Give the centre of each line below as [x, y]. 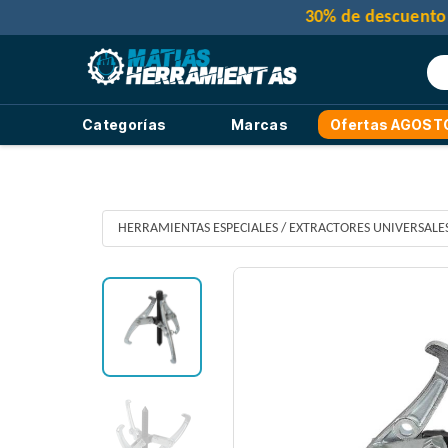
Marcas [259, 124]
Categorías [124, 124]
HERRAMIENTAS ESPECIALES [198, 229]
